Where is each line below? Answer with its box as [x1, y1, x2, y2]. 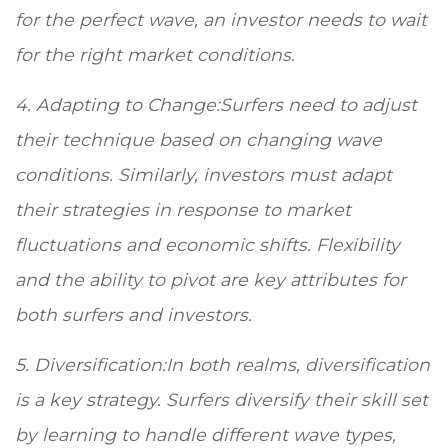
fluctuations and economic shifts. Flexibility [15, 234, 400, 256]
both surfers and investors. [15, 304, 257, 326]
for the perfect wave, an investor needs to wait [15, 9, 427, 31]
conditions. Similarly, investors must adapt [15, 164, 392, 186]
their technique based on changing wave [15, 129, 382, 151]
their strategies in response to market [15, 199, 351, 221]
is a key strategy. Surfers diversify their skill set [15, 389, 428, 411]
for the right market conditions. [15, 44, 295, 66]
